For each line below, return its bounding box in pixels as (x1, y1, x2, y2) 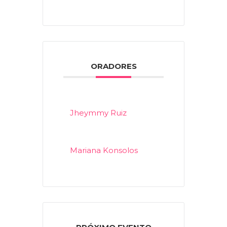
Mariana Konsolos (70, 145, 138, 155)
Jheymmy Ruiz (70, 107, 127, 118)
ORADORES (90, 61, 137, 71)
